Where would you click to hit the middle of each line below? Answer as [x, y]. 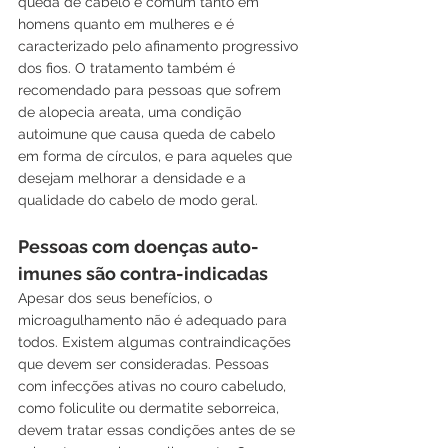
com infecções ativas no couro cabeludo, [154, 386]
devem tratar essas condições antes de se [158, 430]
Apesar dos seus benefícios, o [117, 298]
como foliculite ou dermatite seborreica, [150, 408]
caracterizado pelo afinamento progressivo [160, 46]
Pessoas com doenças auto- [138, 247]
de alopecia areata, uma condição [131, 112]
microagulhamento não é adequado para [154, 320]
